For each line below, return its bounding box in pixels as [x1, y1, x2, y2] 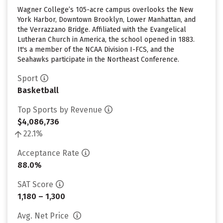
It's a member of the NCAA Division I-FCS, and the [17, 45, 174, 54]
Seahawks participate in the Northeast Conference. [17, 55, 179, 64]
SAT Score [17, 180, 53, 189]
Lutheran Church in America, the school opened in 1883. [17, 35, 195, 44]
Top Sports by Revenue [17, 105, 102, 114]
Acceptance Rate [17, 148, 79, 158]
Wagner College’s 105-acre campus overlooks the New [17, 5, 193, 14]
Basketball [17, 86, 59, 95]
